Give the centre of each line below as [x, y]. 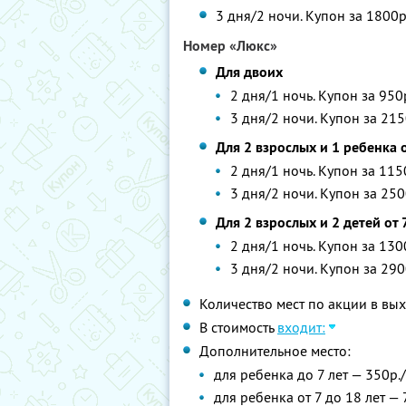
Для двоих [250, 72]
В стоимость [238, 327]
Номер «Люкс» [230, 46]
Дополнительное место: [275, 351]
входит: [301, 327]
